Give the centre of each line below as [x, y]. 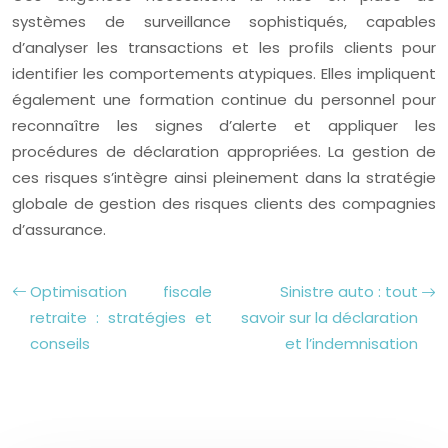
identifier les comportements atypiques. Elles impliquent [224, 73]
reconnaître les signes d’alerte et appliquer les [224, 125]
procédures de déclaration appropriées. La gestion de [224, 151]
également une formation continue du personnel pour [224, 99]
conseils [60, 343]
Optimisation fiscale [121, 291]
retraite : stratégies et [121, 317]
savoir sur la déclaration [329, 317]
